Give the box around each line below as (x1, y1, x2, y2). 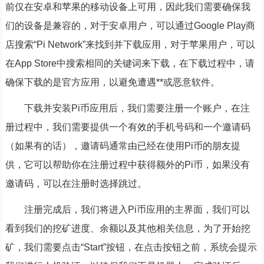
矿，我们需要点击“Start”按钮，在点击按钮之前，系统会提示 (5, 242, 257, 253)
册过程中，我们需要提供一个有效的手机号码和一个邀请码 (5, 122, 250, 133)
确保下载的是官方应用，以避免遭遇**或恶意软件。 (5, 77, 220, 88)
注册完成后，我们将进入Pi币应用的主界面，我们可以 (24, 204, 250, 215)
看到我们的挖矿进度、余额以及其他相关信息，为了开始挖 (5, 223, 250, 234)
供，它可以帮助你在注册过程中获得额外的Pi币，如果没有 (5, 160, 250, 170)
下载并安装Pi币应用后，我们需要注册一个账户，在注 (24, 103, 250, 114)
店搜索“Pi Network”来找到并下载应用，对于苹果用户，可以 (5, 39, 255, 50)
